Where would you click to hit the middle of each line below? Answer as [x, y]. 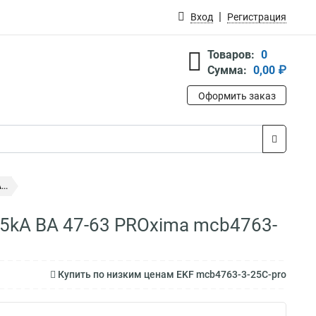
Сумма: [227, 70]
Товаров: [231, 55]
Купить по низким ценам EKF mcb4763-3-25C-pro [171, 274]
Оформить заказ [237, 96]
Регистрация [257, 17]
